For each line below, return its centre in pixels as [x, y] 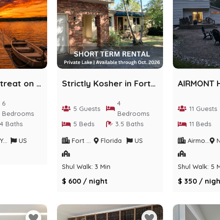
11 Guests [203, 108]
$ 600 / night [85, 181]
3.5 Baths [130, 124]
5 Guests [87, 108]
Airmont [195, 140]
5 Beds [84, 124]
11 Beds [200, 124]
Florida [110, 140]
